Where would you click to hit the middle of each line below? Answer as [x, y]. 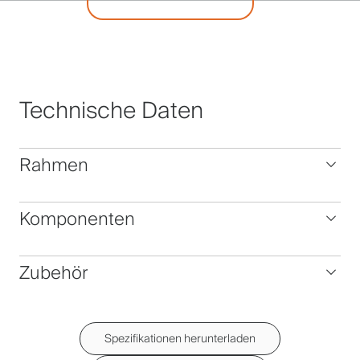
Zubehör [54, 273]
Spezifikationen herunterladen [180, 338]
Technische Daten [111, 110]
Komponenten [77, 219]
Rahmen [54, 165]
